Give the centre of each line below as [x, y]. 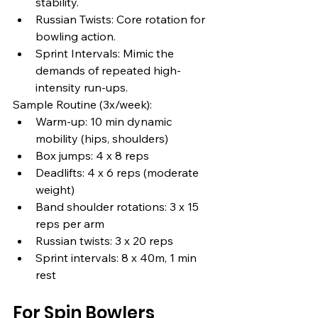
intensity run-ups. [82, 88]
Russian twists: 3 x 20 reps [104, 241]
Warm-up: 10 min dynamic [105, 122]
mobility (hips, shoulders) [102, 139]
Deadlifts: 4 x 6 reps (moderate [119, 173]
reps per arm [70, 224]
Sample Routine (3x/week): [82, 105]
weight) [55, 190]
